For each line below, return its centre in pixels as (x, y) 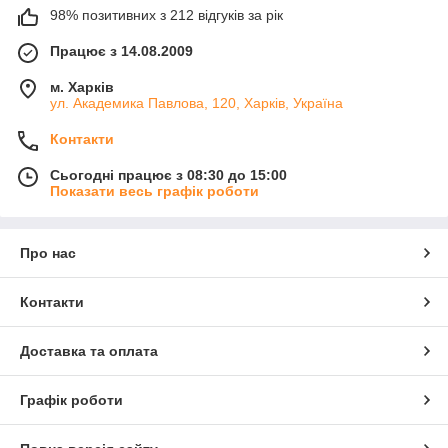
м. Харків (82, 87)
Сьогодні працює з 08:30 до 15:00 (168, 175)
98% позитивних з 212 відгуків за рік (166, 15)
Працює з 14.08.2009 (121, 51)
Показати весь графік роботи (154, 191)
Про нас (48, 253)
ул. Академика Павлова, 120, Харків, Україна (196, 103)
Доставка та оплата (89, 351)
